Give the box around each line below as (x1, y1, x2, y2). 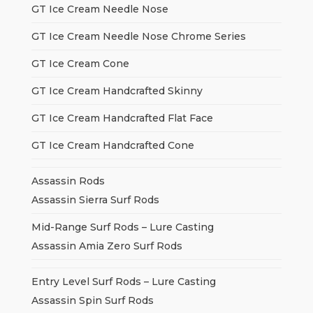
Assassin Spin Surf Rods (31, 294, 154, 307)
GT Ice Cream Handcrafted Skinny (31, 85, 203, 98)
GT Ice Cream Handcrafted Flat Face (31, 112, 213, 125)
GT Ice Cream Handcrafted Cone (31, 139, 194, 152)
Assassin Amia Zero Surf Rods (31, 240, 182, 253)
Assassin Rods (31, 175, 105, 188)
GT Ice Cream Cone (31, 57, 129, 71)
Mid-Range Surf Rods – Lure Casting (31, 221, 214, 234)
